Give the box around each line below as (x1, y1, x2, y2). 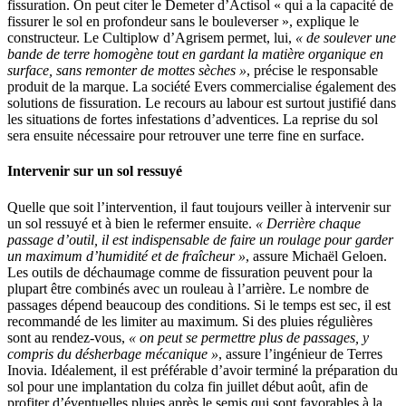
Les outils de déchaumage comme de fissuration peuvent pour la (7, 264, 372, 280)
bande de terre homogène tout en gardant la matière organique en (7, 46, 383, 63)
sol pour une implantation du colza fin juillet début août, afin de (7, 378, 368, 394)
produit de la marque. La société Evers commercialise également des (7, 79, 396, 95)
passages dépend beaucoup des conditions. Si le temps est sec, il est (7, 296, 391, 313)
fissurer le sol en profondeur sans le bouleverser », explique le (7, 14, 359, 30)
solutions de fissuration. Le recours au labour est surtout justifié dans (7, 95, 396, 111)
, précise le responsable (246, 63, 378, 79)
